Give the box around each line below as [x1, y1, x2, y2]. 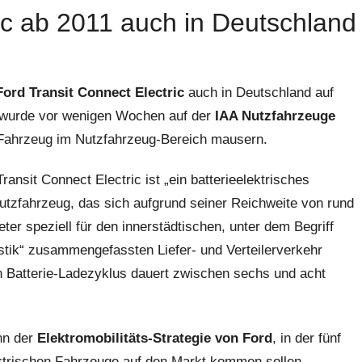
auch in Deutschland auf [184, 85, 334, 100]
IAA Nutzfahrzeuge [215, 108, 335, 124]
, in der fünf [272, 330, 341, 346]
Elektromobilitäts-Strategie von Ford [37, 330, 272, 346]
